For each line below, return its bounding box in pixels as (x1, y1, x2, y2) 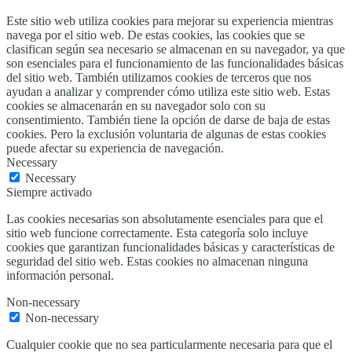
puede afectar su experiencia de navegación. (6, 141, 224, 155)
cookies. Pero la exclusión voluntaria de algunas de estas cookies (6, 126, 326, 141)
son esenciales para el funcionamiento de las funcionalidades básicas (6, 56, 343, 70)
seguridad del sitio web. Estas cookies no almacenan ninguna (6, 254, 308, 268)
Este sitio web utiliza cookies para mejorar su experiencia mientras (6, 13, 333, 27)
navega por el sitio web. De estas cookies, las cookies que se (6, 27, 305, 42)
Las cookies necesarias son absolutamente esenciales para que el (6, 211, 323, 225)
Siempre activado (6, 185, 92, 199)
